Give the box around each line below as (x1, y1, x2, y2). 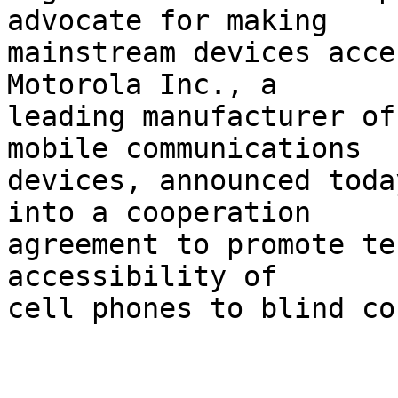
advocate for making (7, 4, 345, 37)
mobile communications (7, 132, 378, 165)
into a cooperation (7, 196, 328, 229)
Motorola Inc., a (7, 68, 294, 101)
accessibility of (7, 260, 294, 293)
